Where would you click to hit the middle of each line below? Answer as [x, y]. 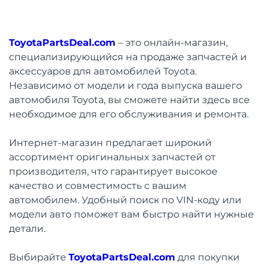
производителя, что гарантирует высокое [113, 171]
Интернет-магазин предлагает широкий [110, 142]
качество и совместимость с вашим [98, 185]
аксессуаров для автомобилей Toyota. [103, 71]
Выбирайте [39, 257]
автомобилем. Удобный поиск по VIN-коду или [125, 200]
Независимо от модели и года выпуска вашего [125, 85]
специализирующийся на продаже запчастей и [128, 57]
